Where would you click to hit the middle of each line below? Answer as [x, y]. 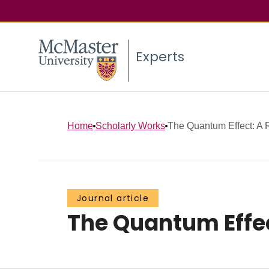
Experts [160, 57]
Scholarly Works [130, 125]
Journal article [113, 198]
